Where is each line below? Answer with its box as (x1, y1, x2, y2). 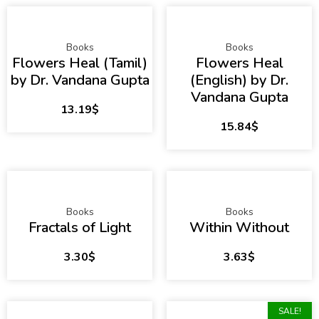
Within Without (189, 218, 289, 238)
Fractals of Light (28, 218, 131, 238)
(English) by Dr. (190, 70, 288, 90)
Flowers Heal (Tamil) (12, 53, 147, 73)
